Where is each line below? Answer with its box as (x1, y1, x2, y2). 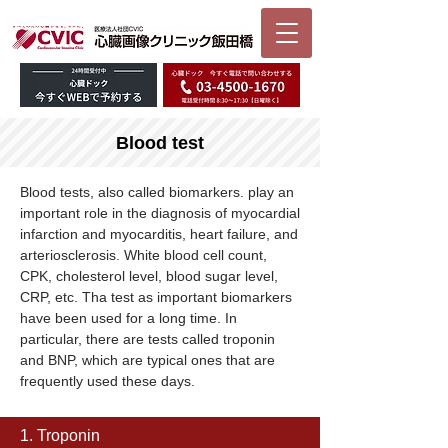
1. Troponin (20, 427, 100, 444)
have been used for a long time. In (20, 310, 237, 326)
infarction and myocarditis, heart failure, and (20, 226, 298, 242)
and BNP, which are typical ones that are (20, 352, 275, 368)
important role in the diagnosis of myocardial (20, 205, 300, 221)
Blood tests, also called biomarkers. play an (20, 184, 294, 200)
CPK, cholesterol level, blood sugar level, (20, 268, 278, 284)
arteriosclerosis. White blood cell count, (20, 247, 267, 263)
